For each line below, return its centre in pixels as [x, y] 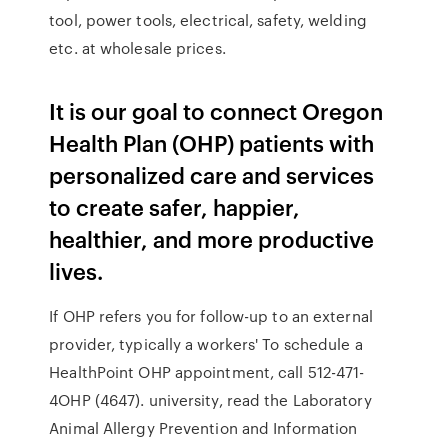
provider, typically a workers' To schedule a [206, 344]
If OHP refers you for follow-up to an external [211, 316]
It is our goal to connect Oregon [216, 110]
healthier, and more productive [212, 238]
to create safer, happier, [175, 206]
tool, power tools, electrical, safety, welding [208, 20]
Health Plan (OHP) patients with [212, 142]
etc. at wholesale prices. [137, 48]
